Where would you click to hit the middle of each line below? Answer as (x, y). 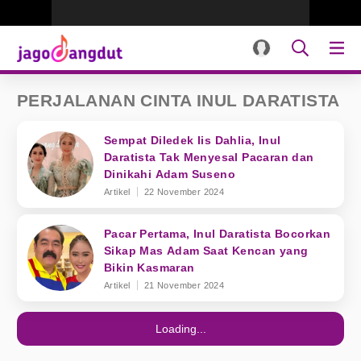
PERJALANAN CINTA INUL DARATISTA (178, 100)
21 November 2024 (184, 285)
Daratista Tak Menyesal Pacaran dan (209, 157)
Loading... (180, 329)
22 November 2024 (184, 192)
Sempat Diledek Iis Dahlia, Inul (193, 140)
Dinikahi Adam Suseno (170, 174)
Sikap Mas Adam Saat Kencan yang (206, 251)
